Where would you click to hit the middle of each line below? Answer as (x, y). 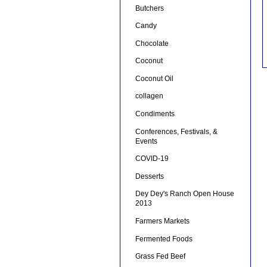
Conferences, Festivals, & (176, 131)
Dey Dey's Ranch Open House (184, 194)
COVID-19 (152, 159)
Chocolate (152, 43)
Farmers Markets (162, 221)
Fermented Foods (164, 239)
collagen (149, 96)
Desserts (149, 176)
